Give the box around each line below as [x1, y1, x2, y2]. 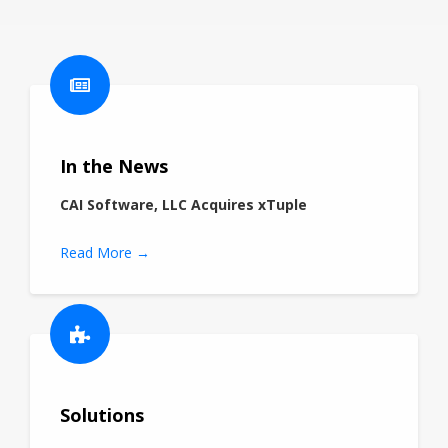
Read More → [60, 243, 150, 263]
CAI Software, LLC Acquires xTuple [60, 194, 307, 214]
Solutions [60, 403, 144, 428]
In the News [60, 154, 168, 179]
